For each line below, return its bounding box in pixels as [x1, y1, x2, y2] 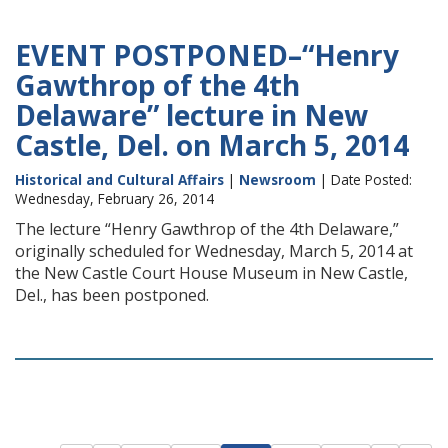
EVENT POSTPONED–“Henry [15, 36, 399, 74]
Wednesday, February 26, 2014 [15, 189, 214, 208]
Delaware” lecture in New [15, 96, 368, 134]
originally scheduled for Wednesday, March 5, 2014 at [15, 240, 413, 262]
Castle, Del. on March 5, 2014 [15, 126, 409, 164]
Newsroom [239, 170, 316, 189]
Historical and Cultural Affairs [15, 170, 224, 189]
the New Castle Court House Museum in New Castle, [15, 262, 408, 284]
